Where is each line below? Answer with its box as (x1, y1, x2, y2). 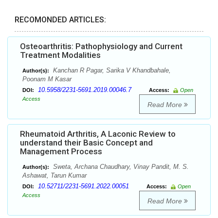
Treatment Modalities (20, 50, 101, 60)
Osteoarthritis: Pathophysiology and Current (20, 41, 182, 52)
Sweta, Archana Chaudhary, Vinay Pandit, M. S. (51, 163, 189, 171)
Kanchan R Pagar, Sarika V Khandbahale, (51, 67, 171, 74)
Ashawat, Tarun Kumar (22, 172, 87, 180)
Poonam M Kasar (22, 75, 72, 83)
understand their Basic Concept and (20, 138, 153, 148)
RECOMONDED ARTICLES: (15, 15, 106, 25)
